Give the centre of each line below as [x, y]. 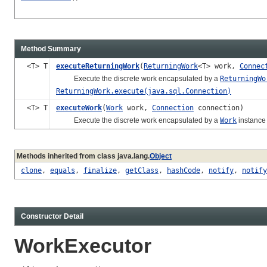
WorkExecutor [83, 245]
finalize [100, 170]
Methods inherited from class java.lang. [83, 156]
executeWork [79, 108]
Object [161, 156]
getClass [142, 170]
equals [63, 170]
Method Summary [51, 49]
